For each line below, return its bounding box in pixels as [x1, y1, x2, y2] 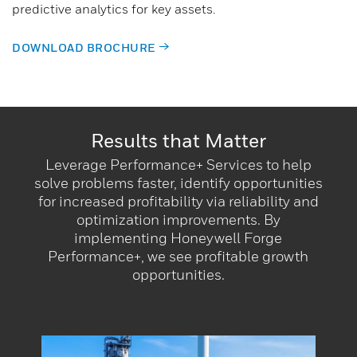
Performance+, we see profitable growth [48, 247, 309, 265]
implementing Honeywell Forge [74, 229, 283, 246]
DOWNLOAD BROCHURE [12, 40, 155, 54]
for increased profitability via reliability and [37, 192, 319, 210]
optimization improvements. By [76, 210, 280, 228]
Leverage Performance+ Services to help [45, 155, 312, 173]
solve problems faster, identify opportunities [33, 174, 323, 191]
